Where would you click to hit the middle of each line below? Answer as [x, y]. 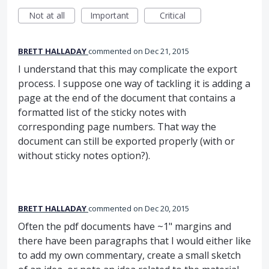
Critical [173, 16]
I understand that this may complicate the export [128, 69]
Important [110, 16]
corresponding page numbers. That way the [117, 127]
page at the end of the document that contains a [127, 98]
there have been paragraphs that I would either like [134, 241]
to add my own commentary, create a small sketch [129, 255]
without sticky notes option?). [84, 156]
